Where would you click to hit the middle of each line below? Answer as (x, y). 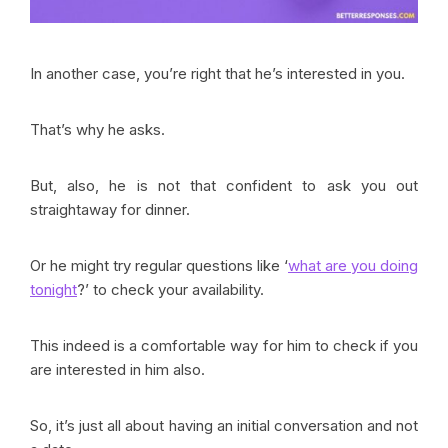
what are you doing (353, 265)
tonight (53, 289)
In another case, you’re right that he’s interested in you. (217, 73)
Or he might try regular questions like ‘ (159, 265)
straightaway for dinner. (110, 209)
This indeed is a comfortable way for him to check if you (224, 345)
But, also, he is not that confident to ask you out (224, 185)
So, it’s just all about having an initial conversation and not (224, 425)
